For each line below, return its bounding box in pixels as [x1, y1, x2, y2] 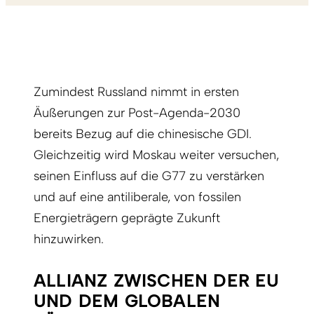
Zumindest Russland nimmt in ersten [34, 84, 239, 100]
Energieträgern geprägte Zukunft [34, 210, 220, 226]
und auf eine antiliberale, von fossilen [34, 189, 241, 205]
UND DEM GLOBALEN [34, 291, 221, 312]
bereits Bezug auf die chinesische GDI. [34, 126, 252, 142]
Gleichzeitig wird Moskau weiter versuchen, [34, 147, 279, 163]
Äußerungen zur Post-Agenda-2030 [34, 105, 240, 121]
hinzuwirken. [34, 231, 104, 247]
